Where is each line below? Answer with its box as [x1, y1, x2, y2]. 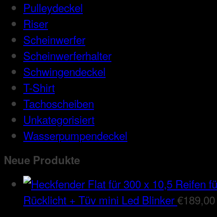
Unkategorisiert [23, 111, 94, 127]
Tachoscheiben [23, 95, 94, 111]
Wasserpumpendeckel [23, 127, 127, 143]
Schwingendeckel [23, 63, 106, 79]
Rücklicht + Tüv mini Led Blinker [23, 192, 174, 208]
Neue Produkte [4, 152, 80, 168]
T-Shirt [23, 79, 55, 95]
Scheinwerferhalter [23, 47, 111, 63]
